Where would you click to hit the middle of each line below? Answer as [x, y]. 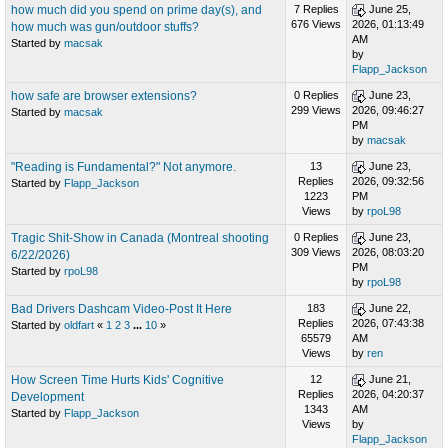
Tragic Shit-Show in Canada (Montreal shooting [140, 238]
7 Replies [316, 9]
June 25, [388, 9]
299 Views [316, 110]
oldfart [79, 325]
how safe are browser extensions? [104, 96]
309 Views [316, 252]
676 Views [316, 24]
